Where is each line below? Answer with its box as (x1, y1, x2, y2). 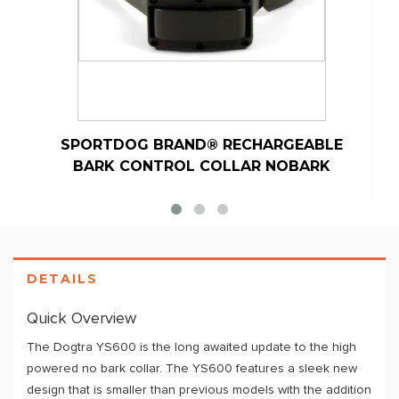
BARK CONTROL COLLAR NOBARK (72, 158, 330, 175)
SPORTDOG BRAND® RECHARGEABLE (60, 136, 343, 153)
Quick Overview (27, 311, 136, 327)
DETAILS (27, 271, 98, 287)
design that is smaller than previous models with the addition (27, 384, 371, 396)
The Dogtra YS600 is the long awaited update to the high (27, 341, 356, 354)
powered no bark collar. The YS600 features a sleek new (27, 362, 357, 375)
